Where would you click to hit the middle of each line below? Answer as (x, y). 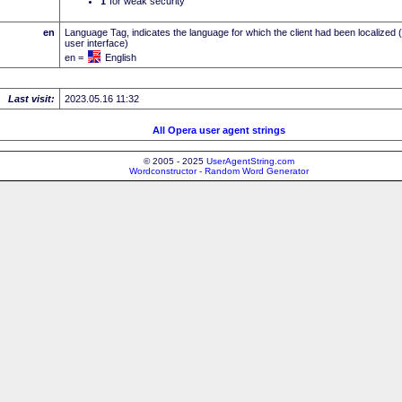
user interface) (96, 43)
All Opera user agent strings (219, 130)
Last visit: (31, 98)
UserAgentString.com (250, 161)
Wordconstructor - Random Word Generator (219, 170)
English (121, 57)
